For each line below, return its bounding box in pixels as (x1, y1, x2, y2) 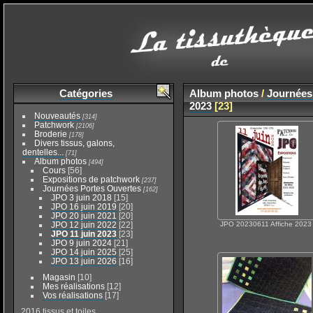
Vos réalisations (42, 291, 103, 300)
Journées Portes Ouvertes (42, 184, 141, 194)
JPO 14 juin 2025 (50, 247, 117, 257)
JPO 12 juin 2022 (50, 220, 117, 230)
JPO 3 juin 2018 (50, 193, 112, 203)
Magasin (42, 272, 75, 282)
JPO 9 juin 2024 (50, 238, 112, 248)
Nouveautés (34, 111, 80, 121)
